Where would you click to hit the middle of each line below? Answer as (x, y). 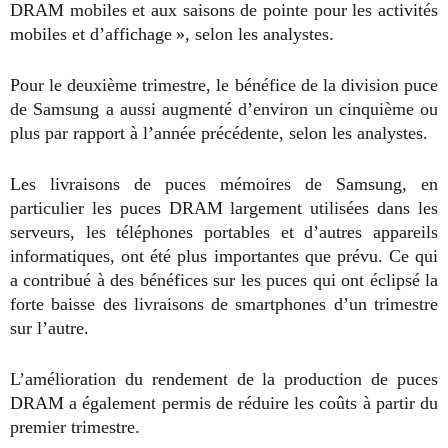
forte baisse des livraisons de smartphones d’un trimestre (224, 304)
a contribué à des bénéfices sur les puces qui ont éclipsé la (224, 280)
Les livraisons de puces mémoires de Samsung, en (224, 184)
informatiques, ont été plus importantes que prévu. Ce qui (224, 256)
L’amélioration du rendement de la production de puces (224, 379)
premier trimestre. (75, 427)
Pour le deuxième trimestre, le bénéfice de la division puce (224, 85)
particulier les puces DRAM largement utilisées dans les (224, 208)
